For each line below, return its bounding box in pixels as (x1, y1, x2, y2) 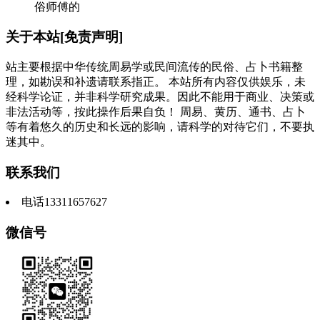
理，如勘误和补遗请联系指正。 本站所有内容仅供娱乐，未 (6, 75, 306, 88)
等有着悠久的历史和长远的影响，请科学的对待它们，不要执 (6, 120, 314, 133)
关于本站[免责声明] (6, 29, 123, 45)
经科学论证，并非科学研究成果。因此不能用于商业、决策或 (6, 90, 314, 103)
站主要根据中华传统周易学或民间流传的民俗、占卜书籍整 (6, 60, 303, 73)
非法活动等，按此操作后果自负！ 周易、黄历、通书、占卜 (6, 105, 306, 118)
